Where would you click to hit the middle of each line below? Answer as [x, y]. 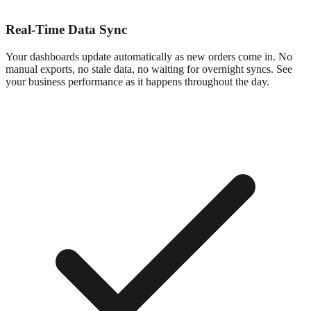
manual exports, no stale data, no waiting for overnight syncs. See [149, 69]
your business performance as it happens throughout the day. [137, 82]
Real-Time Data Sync [66, 30]
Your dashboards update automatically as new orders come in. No [149, 57]
